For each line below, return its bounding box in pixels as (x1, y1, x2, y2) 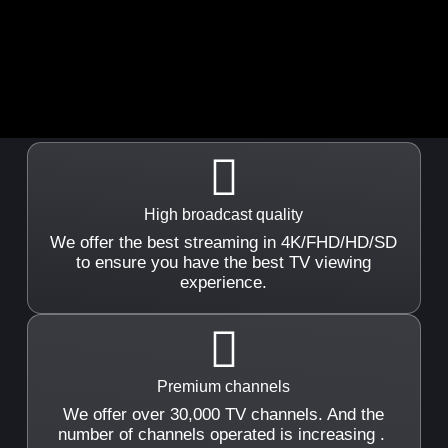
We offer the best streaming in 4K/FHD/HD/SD (50, 232, 398, 252)
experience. (180, 272, 268, 292)
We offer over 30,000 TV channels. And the (63, 404, 385, 424)
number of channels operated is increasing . (57, 424, 390, 444)
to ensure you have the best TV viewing (76, 252, 372, 272)
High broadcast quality (144, 205, 304, 223)
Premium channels (157, 377, 291, 395)
